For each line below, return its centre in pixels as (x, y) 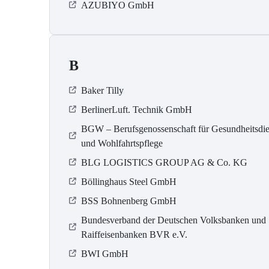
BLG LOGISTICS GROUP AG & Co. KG (164, 163)
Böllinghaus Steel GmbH (129, 182)
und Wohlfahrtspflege (122, 144)
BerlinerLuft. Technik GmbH (137, 110)
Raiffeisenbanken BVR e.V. (134, 235)
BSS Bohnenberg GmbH (129, 201)
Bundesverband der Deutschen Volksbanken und (174, 220)
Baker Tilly (102, 91)
